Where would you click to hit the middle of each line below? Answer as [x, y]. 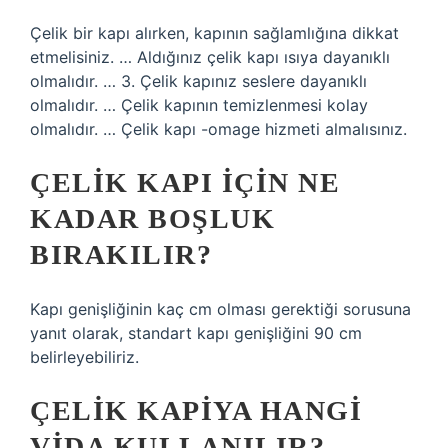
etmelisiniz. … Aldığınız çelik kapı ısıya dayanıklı [210, 57]
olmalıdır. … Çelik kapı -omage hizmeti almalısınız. [218, 129]
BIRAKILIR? [121, 254]
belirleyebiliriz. [84, 357]
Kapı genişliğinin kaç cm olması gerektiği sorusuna [220, 309]
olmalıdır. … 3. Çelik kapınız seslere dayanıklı [198, 81]
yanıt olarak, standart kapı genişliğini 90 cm [196, 333]
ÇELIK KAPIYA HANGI [196, 410]
